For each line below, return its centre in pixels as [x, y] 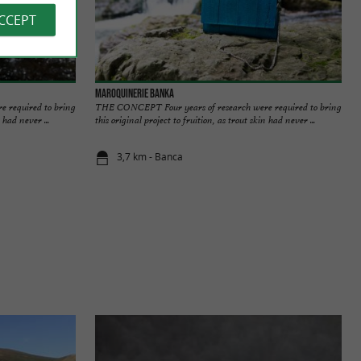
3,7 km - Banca [150, 157]
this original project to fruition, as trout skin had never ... [205, 120]
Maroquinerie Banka [135, 93]
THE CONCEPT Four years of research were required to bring [218, 107]
